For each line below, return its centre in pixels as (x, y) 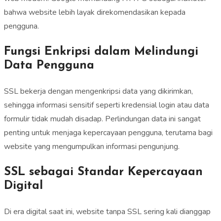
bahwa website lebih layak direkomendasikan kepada (95, 13)
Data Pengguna (49, 66)
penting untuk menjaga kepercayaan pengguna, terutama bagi (108, 133)
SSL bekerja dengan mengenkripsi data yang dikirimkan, (98, 92)
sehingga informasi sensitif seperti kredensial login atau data (107, 105)
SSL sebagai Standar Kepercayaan (103, 172)
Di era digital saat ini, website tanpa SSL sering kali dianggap (107, 212)
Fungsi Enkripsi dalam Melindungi (101, 52)
